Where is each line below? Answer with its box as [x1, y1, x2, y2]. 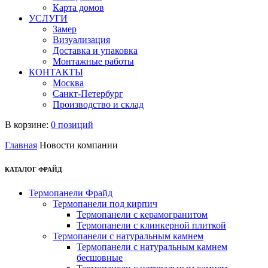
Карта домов [53, 2, 104, 13]
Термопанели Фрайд [29, 187, 112, 198]
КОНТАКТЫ [29, 67, 83, 77]
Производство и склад [53, 99, 144, 109]
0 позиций [51, 120, 93, 130]
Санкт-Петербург [53, 89, 123, 99]
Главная [5, 140, 37, 150]
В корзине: [5, 120, 51, 130]
